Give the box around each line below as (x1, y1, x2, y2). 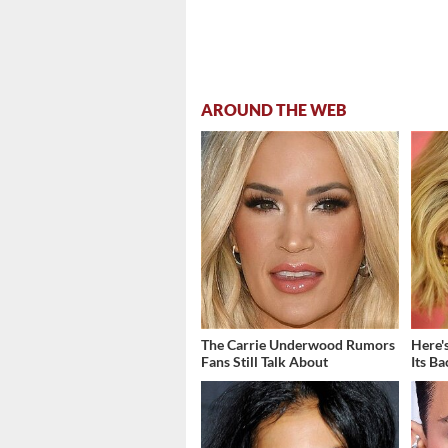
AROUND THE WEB (201, 100, 347, 120)
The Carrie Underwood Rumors (201, 336, 395, 354)
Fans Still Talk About (201, 353, 328, 371)
